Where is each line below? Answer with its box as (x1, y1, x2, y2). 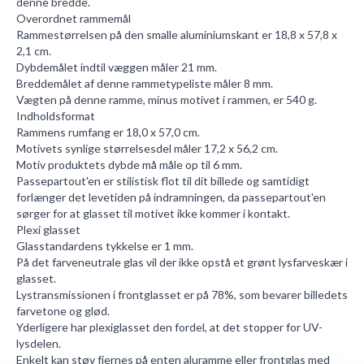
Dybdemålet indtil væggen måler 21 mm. (16, 60, 217, 74)
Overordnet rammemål (16, 11, 131, 25)
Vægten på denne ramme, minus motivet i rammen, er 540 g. (16, 93, 317, 106)
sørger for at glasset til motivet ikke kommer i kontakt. (16, 206, 290, 220)
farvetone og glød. (16, 304, 110, 318)
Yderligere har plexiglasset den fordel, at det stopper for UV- (16, 320, 323, 334)
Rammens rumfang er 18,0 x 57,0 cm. (16, 125, 200, 139)
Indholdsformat (16, 109, 95, 123)
